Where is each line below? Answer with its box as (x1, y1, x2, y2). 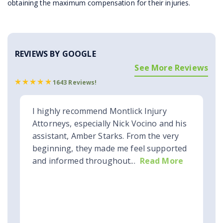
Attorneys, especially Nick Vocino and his (32, 118, 187, 129)
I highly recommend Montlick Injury (32, 106, 167, 117)
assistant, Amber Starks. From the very (32, 130, 179, 142)
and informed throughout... (32, 155, 135, 167)
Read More (139, 155, 184, 167)
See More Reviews (134, 62, 208, 73)
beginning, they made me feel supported (32, 143, 187, 154)
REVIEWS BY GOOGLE (15, 48, 96, 60)
